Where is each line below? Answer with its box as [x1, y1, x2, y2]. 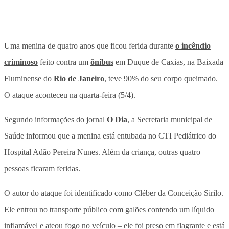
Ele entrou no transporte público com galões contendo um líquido [4, 204, 214, 214]
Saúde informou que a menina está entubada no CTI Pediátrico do [4, 131, 216, 140]
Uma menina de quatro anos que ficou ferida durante [4, 41, 175, 50]
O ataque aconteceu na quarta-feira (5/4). [4, 90, 135, 99]
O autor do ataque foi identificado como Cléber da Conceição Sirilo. [4, 188, 223, 197]
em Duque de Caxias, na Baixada [113, 57, 223, 66]
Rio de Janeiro [54, 74, 104, 83]
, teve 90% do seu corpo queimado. [104, 74, 218, 83]
